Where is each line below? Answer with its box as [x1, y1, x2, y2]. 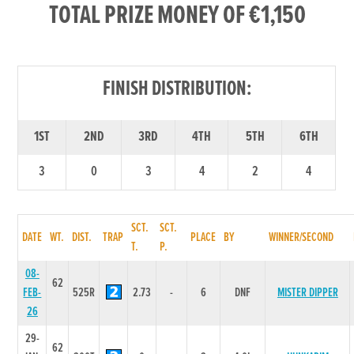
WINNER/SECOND [269, 228, 334, 246]
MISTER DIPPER [277, 284, 338, 301]
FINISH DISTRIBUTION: [102, 75, 251, 103]
